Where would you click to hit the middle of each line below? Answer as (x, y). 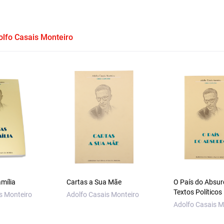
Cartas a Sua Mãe (94, 182)
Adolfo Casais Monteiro (103, 195)
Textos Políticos (197, 192)
